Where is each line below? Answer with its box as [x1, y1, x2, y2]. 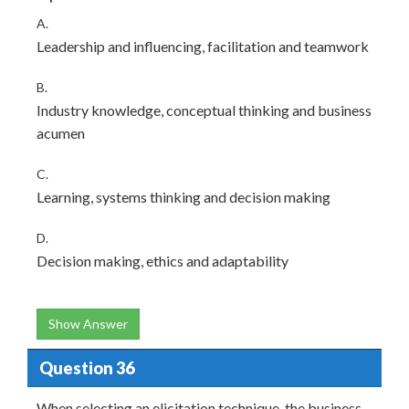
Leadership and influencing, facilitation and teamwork [37, 37, 369, 55]
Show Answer [48, 316, 128, 331]
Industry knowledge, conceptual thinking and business [37, 101, 372, 119]
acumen [37, 124, 85, 142]
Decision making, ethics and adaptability [37, 252, 288, 269]
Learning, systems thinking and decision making [37, 188, 330, 205]
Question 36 [38, 357, 134, 378]
